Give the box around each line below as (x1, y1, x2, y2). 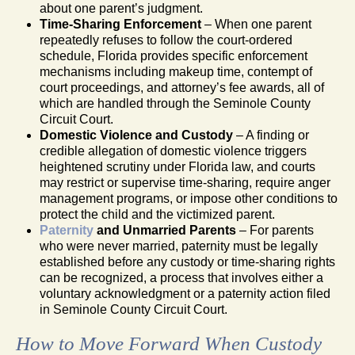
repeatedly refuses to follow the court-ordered (40, 32, 292, 47)
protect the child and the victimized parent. (40, 207, 275, 221)
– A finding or (233, 128, 309, 142)
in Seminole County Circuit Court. (40, 302, 227, 316)
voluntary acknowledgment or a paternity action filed (40, 286, 330, 300)
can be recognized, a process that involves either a (40, 270, 323, 284)
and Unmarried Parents (94, 223, 236, 237)
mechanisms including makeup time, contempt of (40, 64, 312, 78)
